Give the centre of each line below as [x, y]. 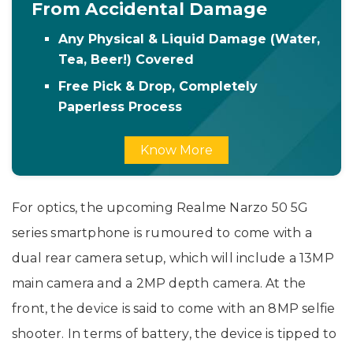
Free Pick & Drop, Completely [158, 87]
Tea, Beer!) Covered [126, 60]
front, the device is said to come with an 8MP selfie [174, 309]
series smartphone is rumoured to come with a [162, 233]
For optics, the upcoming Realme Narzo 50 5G [160, 208]
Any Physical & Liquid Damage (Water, [190, 39]
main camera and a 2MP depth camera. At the [159, 284]
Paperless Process [121, 107]
